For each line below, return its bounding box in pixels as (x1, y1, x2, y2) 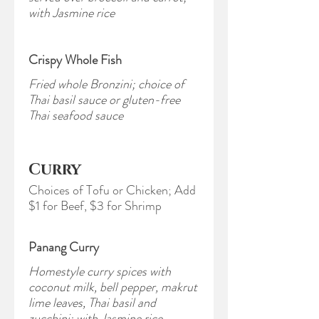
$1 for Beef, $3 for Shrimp (28, 197, 162, 215)
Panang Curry (28, 238, 99, 256)
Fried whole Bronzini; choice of (28, 75, 184, 93)
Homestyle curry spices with (28, 262, 171, 281)
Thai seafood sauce (28, 106, 123, 125)
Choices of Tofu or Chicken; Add (28, 181, 196, 199)
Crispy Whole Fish (28, 51, 122, 69)
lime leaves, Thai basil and (28, 293, 156, 312)
